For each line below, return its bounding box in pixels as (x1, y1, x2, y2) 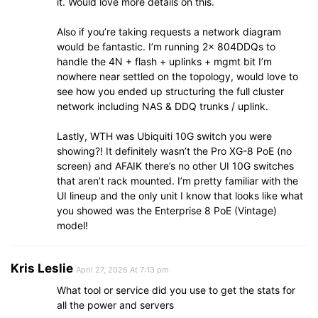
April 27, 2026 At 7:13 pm (76, 265, 169, 275)
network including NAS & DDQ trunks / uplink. (57, 100, 268, 113)
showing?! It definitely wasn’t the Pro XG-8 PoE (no (57, 145, 292, 158)
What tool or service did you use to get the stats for (57, 284, 295, 297)
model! (57, 219, 88, 232)
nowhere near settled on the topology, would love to (57, 70, 298, 83)
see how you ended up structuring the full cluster (57, 85, 284, 98)
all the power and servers (57, 299, 174, 312)
